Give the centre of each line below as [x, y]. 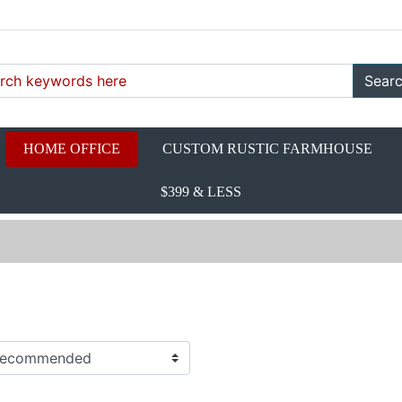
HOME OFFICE [71, 148]
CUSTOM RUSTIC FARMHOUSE [268, 148]
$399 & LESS [201, 191]
